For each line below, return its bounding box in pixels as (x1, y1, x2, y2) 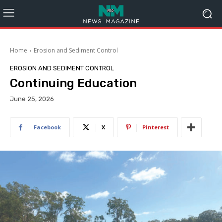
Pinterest (142, 123, 169, 131)
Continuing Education (10, 76, 137, 90)
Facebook (34, 123, 61, 131)
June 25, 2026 (10, 95, 54, 103)
